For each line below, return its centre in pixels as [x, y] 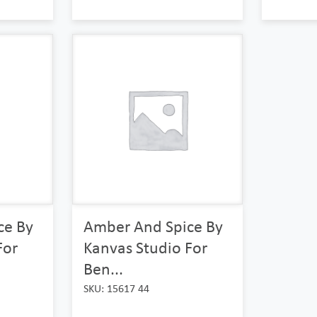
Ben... [103, 268]
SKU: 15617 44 [116, 288]
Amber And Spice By [153, 226]
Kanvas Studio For [145, 247]
